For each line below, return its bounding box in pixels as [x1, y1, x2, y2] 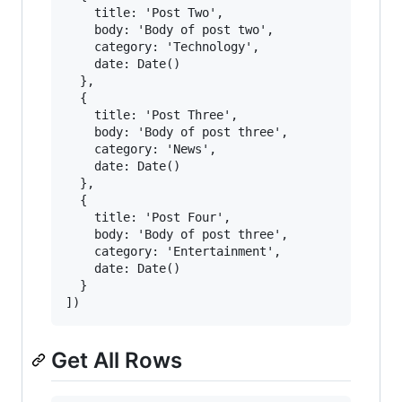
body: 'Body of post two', [66, 22, 274, 38]
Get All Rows [51, 347, 182, 374]
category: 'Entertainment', [66, 244, 281, 259]
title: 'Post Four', [66, 210, 231, 225]
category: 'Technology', [66, 39, 259, 55]
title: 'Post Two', [66, 5, 223, 21]
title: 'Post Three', [66, 108, 238, 123]
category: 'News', [66, 142, 216, 157]
